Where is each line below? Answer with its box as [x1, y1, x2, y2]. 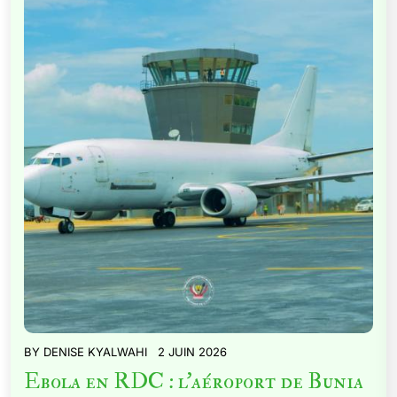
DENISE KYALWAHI [43, 345, 147, 359]
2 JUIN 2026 [158, 345, 227, 359]
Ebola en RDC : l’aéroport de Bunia [24, 368, 363, 395]
